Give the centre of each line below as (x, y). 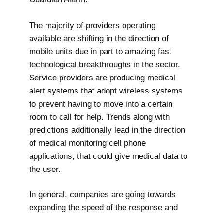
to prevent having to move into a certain (101, 104)
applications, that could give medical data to (108, 156)
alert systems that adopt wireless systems (106, 91)
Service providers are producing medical (102, 77)
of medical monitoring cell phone (87, 143)
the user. (45, 169)
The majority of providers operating (92, 25)
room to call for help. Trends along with (99, 117)
